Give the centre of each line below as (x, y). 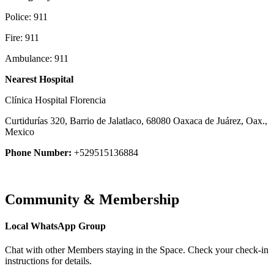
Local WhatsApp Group (55, 226)
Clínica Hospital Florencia (55, 100)
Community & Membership (92, 199)
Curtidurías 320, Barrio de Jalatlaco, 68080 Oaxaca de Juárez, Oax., (136, 120)
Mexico (20, 131)
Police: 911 (26, 17)
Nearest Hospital (39, 79)
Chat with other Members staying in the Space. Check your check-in (137, 250)
